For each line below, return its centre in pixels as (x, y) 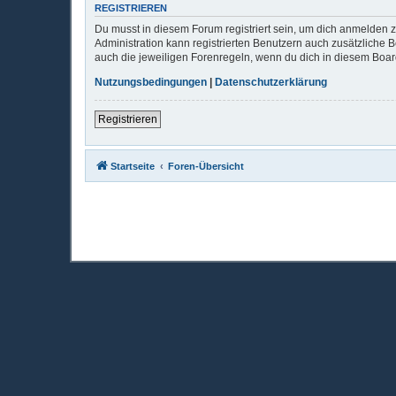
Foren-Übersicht (206, 166)
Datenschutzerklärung (271, 82)
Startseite (133, 166)
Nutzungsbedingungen (151, 82)
